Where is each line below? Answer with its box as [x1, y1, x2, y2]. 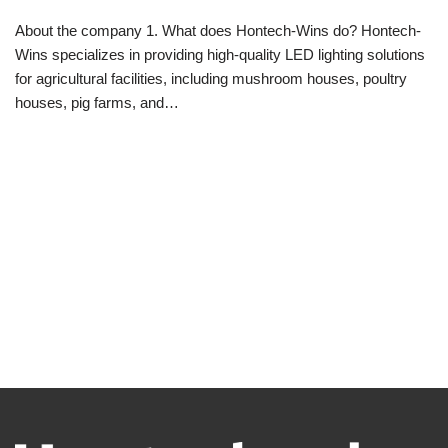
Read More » [183, 93, 268, 111]
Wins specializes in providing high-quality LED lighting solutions [15, 45, 425, 63]
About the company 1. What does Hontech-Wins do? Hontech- [15, 21, 421, 39]
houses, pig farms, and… [15, 93, 183, 111]
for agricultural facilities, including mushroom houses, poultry [15, 69, 407, 87]
